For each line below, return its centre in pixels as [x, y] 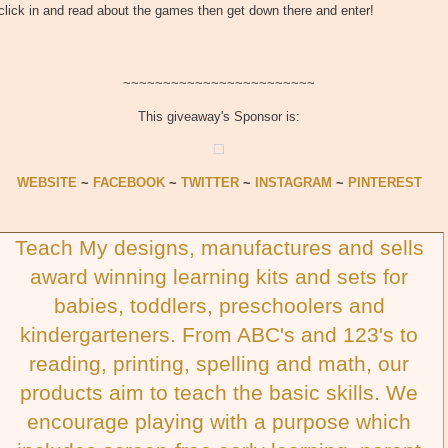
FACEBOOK [128, 183]
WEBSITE [46, 183]
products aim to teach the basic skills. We [219, 392]
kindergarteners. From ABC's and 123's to [219, 334]
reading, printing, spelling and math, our [219, 363]
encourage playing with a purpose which [219, 421]
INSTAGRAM [293, 183]
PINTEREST [384, 183]
